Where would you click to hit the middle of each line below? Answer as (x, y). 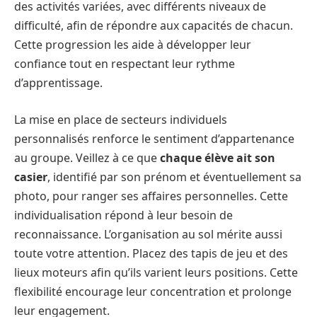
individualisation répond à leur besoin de (123, 215)
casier (31, 177)
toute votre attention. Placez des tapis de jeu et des (151, 254)
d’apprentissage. (58, 83)
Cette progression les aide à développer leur (133, 45)
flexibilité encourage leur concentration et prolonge (153, 292)
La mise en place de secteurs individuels (121, 120)
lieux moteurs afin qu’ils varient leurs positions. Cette (156, 273)
